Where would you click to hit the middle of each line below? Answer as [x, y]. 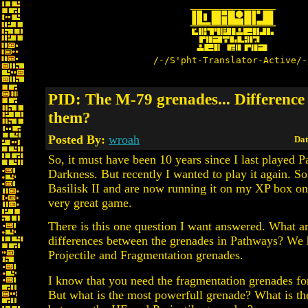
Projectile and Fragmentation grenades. [146, 255]
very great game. [90, 203]
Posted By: [78, 140]
